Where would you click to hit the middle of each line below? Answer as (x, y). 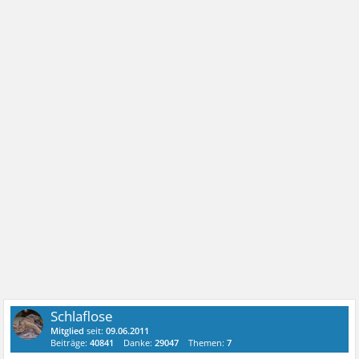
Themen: (208, 343)
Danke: (139, 343)
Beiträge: (71, 343)
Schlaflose (82, 316)
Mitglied (68, 331)
